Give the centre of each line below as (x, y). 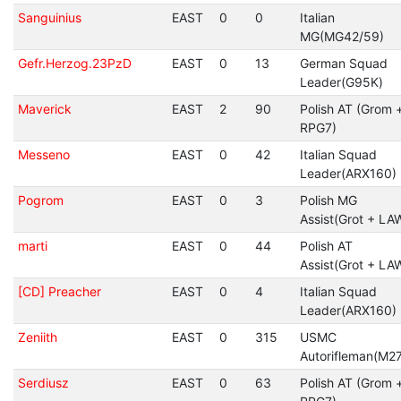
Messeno (43, 154)
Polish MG (328, 200)
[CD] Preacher (59, 291)
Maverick (44, 109)
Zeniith (37, 337)
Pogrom (40, 200)
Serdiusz (43, 383)
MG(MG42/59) (341, 36)
